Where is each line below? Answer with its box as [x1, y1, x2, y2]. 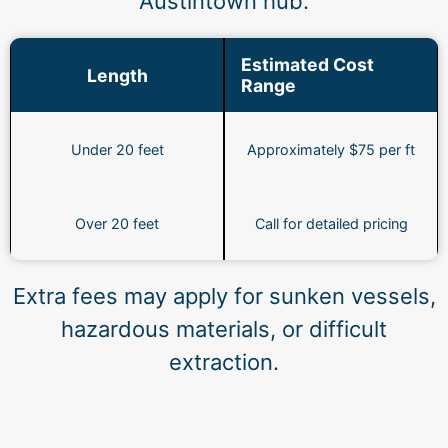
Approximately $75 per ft [247, 140, 415, 158]
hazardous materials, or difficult [61, 316, 387, 343]
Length [86, 64, 148, 86]
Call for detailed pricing [254, 214, 408, 232]
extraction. [169, 349, 279, 376]
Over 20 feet [75, 214, 159, 232]
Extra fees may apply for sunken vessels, [12, 283, 436, 310]
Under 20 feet [70, 140, 164, 158]
